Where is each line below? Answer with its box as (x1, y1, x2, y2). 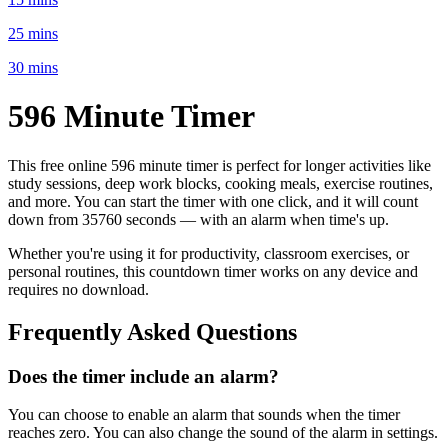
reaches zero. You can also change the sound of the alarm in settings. (8, 424, 438, 442)
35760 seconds (82, 210, 176, 228)
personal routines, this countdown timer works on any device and (8, 262, 418, 280)
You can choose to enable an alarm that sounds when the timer (8, 406, 400, 424)
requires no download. (8, 280, 149, 298)
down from (8, 210, 78, 228)
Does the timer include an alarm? (8, 365, 279, 387)
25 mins (8, 24, 58, 42)
